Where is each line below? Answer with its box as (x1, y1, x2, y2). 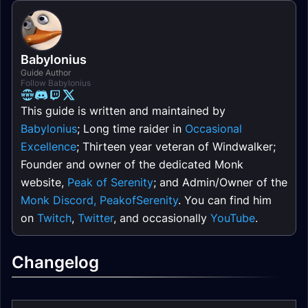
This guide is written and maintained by (21, 104, 225, 118)
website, (21, 175, 67, 189)
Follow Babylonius (21, 78, 91, 88)
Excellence (21, 140, 76, 153)
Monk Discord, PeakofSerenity (21, 193, 178, 207)
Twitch (37, 211, 71, 225)
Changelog (12, 252, 99, 272)
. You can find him (178, 193, 272, 207)
